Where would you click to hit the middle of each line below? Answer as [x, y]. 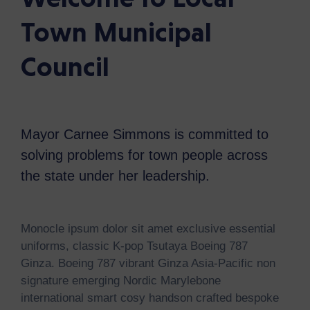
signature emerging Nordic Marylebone [121, 281]
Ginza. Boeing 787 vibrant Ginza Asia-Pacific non [148, 263]
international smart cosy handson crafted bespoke [150, 298]
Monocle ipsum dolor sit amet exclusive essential [148, 229]
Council [65, 66]
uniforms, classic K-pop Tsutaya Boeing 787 [134, 246]
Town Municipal [116, 32]
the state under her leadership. [115, 176]
